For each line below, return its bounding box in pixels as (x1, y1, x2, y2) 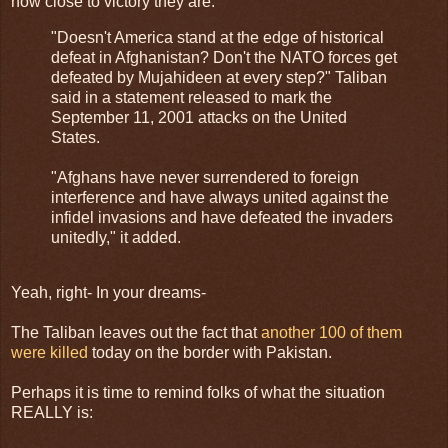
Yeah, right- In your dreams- (11, 284, 206, 302)
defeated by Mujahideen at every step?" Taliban (51, 68, 387, 86)
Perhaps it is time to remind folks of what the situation (11, 384, 385, 402)
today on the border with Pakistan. (92, 344, 332, 362)
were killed (11, 344, 92, 362)
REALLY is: (11, 404, 93, 422)
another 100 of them (261, 324, 402, 342)
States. (51, 128, 100, 146)
